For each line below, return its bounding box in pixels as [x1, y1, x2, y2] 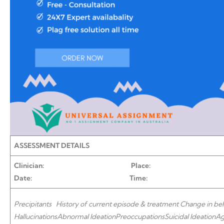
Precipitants [14, 199, 51, 208]
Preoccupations [115, 212, 164, 221]
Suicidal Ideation [164, 212, 215, 221]
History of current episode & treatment [56, 199, 178, 208]
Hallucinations [14, 212, 57, 221]
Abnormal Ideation [57, 212, 115, 221]
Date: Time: [14, 173, 147, 182]
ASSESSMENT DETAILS [14, 141, 89, 150]
